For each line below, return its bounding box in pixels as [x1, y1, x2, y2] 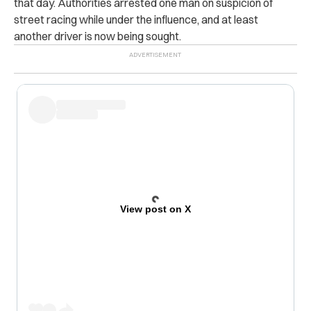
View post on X [119, 203, 191, 215]
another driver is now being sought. [14, 28, 181, 43]
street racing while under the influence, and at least [14, 12, 258, 26]
